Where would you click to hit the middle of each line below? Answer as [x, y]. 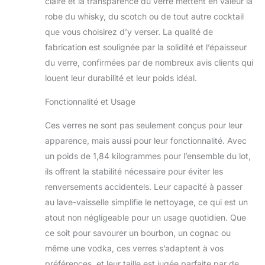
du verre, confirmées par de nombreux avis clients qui [149, 63]
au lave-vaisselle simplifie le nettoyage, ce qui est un [146, 202]
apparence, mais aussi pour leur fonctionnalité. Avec [146, 141]
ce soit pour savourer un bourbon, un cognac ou [138, 233]
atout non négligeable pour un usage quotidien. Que [146, 218]
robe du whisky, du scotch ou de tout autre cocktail [144, 17]
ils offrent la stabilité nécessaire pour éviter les [134, 172]
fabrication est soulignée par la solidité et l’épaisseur [146, 47]
